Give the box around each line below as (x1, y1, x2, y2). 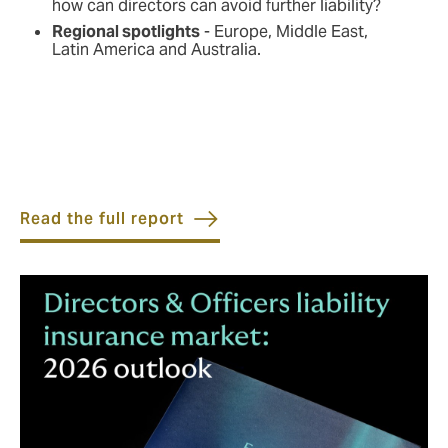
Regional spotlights (52, 21, 200, 43)
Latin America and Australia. (52, 39, 261, 61)
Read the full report (20, 208, 184, 230)
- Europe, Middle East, (200, 21, 368, 43)
